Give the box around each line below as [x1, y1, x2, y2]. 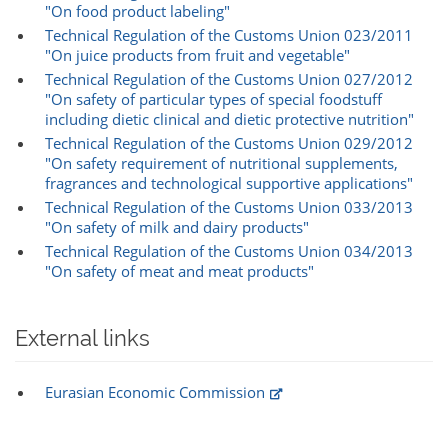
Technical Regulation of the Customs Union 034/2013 [45, 241, 413, 262]
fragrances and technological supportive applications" [45, 173, 413, 194]
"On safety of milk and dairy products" [45, 217, 309, 238]
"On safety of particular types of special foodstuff [45, 89, 382, 110]
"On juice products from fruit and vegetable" [45, 45, 350, 66]
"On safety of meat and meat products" [45, 261, 314, 282]
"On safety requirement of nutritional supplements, [45, 153, 398, 174]
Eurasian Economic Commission [45, 382, 265, 403]
